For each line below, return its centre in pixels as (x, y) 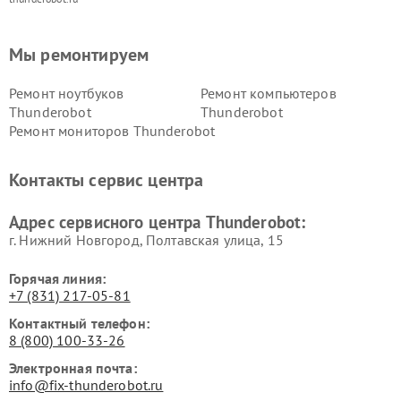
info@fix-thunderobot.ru (86, 384)
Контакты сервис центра (107, 179)
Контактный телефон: (79, 323)
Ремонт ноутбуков (67, 93)
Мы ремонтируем (79, 54)
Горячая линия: (58, 278)
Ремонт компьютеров (269, 93)
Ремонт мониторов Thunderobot (112, 130)
